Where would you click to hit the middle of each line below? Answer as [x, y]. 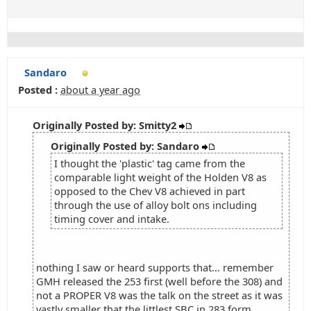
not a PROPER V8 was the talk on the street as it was [159, 295]
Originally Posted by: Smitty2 [106, 125]
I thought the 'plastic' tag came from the [150, 163]
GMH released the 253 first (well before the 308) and [159, 281]
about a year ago [100, 90]
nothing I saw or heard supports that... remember [155, 267]
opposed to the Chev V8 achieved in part [150, 191]
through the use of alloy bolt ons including [155, 205]
